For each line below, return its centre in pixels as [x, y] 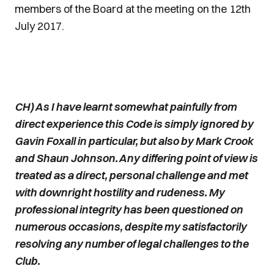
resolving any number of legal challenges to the [131, 244]
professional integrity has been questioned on [129, 209]
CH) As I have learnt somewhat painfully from [126, 107]
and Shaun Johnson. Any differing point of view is [136, 158]
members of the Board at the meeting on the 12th [133, 9]
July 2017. [42, 26]
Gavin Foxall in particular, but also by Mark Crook [134, 141]
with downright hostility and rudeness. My [120, 192]
